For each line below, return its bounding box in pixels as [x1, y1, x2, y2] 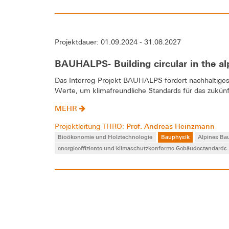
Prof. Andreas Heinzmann [126, 121, 215, 130]
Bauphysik [161, 132, 190, 141]
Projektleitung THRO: [55, 122, 126, 130]
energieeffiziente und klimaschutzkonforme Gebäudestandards [58, 144, 227, 152]
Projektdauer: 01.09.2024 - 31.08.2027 [55, 37, 181, 46]
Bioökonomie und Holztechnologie [58, 132, 153, 141]
